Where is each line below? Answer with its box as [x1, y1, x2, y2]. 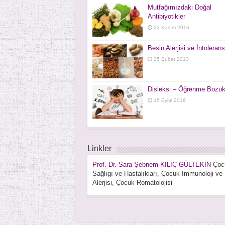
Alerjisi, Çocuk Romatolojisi [92, 178, 172, 186]
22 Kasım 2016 [153, 25, 189, 31]
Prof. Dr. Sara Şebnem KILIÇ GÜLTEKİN [92, 160, 211, 168]
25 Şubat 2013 [153, 56, 189, 62]
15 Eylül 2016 [153, 97, 186, 103]
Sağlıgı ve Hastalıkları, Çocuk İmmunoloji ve [92, 169, 222, 177]
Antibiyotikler [147, 13, 185, 21]
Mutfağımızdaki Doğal [147, 4, 211, 12]
